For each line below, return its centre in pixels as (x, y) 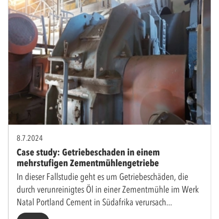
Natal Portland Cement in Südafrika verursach (91, 202)
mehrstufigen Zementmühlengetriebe (88, 163)
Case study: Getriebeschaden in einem (88, 152)
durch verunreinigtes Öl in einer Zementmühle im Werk (108, 189)
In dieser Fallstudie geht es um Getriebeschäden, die (102, 176)
